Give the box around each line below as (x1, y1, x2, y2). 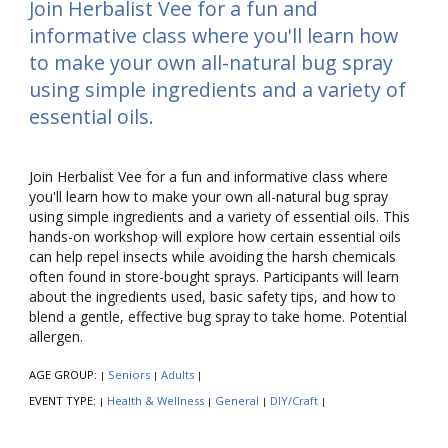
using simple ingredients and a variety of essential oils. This (29, 207, 410, 227)
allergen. (29, 327, 87, 347)
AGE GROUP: (29, 367, 100, 383)
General (215, 393, 259, 409)
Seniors (108, 367, 150, 383)
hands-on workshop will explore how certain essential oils (29, 227, 401, 247)
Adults (161, 367, 194, 383)
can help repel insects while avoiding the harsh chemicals (29, 247, 396, 267)
